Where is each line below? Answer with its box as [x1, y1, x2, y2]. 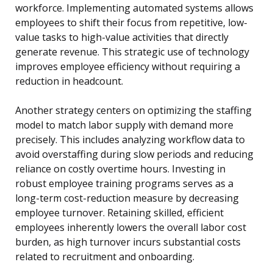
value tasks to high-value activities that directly [15, 30, 229, 44]
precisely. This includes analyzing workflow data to [15, 133, 245, 147]
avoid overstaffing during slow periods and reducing [15, 147, 253, 161]
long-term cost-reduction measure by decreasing [15, 191, 239, 205]
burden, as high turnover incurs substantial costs [15, 235, 241, 249]
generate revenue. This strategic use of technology [15, 45, 249, 59]
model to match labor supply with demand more [15, 118, 233, 132]
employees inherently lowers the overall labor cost [15, 221, 246, 235]
